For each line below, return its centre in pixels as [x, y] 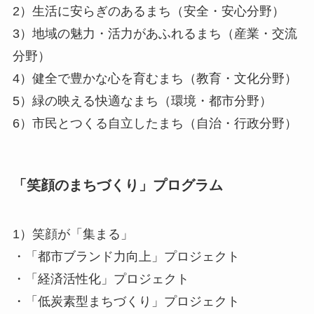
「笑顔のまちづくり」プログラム [117, 185]
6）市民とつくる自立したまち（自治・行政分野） [155, 124]
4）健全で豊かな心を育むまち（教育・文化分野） [155, 79]
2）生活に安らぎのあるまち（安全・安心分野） [148, 12]
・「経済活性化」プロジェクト [101, 279]
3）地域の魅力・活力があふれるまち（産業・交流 [155, 34]
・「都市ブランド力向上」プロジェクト [126, 256]
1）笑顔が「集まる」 [73, 234]
